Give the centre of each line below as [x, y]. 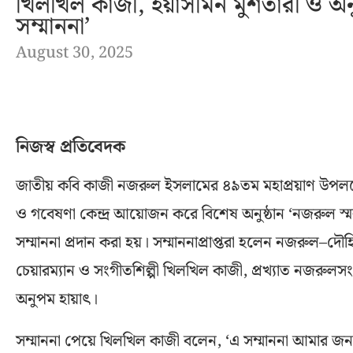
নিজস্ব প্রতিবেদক [71, 147]
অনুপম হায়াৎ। [57, 299]
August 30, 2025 [74, 52]
